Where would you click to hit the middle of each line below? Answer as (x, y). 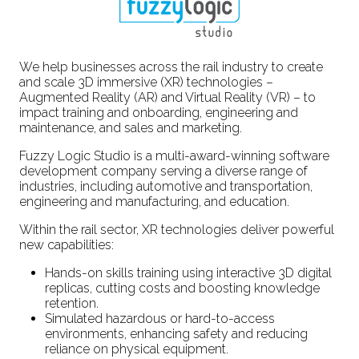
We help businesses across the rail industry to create (171, 67)
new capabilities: (67, 244)
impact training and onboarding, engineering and (159, 112)
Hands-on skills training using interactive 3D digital (188, 272)
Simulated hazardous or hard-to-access (160, 318)
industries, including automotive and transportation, (166, 186)
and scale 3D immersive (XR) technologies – (146, 82)
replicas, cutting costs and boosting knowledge (182, 288)
